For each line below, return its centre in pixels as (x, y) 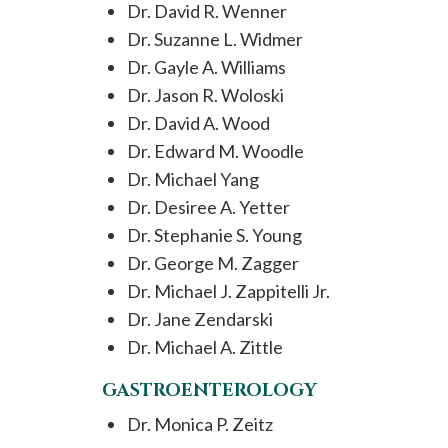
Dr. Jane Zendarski (200, 319)
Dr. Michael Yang (193, 179)
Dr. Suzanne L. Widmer (215, 39)
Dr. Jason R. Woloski (205, 95)
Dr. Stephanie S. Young (214, 235)
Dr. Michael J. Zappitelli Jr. (228, 291)
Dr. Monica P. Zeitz (200, 424)
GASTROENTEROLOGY (209, 390)
